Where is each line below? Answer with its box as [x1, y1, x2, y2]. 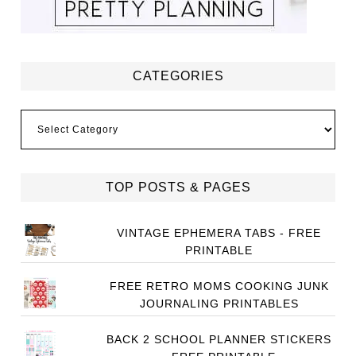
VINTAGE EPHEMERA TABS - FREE [117, 226, 322, 239]
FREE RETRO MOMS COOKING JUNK [109, 280, 329, 292]
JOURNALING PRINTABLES [139, 297, 299, 310]
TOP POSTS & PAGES [105, 180, 251, 194]
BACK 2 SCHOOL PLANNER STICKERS [106, 333, 332, 346]
